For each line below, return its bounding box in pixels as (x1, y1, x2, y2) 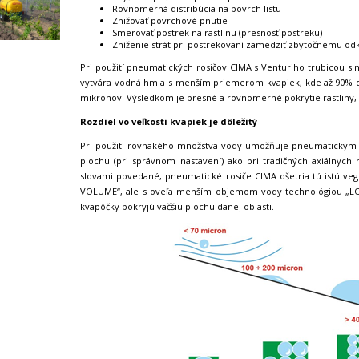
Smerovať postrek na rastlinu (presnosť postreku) (112, 26, 322, 38)
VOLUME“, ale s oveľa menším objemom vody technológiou (80, 185, 346, 197)
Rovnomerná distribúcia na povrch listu (112, 2, 281, 14)
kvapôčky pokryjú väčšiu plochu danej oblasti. (80, 200, 274, 212)
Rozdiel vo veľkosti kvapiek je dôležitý (80, 115, 257, 127)
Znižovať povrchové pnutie (112, 14, 228, 26)
